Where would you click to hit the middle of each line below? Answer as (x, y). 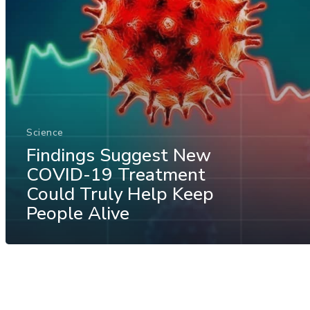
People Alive (78, 213)
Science (45, 132)
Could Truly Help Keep (120, 194)
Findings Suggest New (119, 155)
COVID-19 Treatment (116, 174)
